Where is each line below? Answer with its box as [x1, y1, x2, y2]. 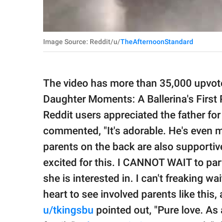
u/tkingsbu [43, 204, 94, 217]
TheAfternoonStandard [120, 38, 193, 46]
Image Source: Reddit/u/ [43, 38, 120, 46]
